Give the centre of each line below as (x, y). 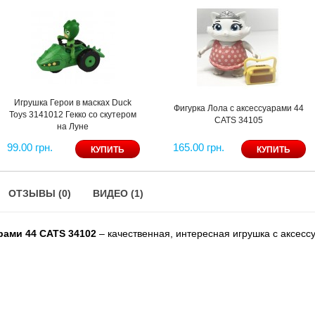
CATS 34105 (239, 120)
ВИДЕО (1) (118, 193)
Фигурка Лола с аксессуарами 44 (239, 108)
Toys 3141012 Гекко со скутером (73, 114)
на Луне (73, 126)
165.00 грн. (198, 147)
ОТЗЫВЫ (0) (40, 193)
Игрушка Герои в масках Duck (73, 102)
